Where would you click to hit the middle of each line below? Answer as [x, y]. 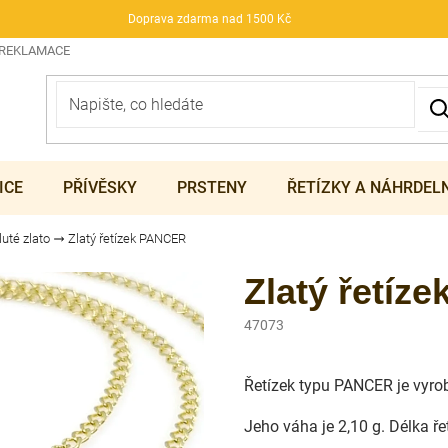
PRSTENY [212, 187]
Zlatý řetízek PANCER [127, 238]
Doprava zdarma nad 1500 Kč [209, 19]
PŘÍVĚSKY [100, 187]
